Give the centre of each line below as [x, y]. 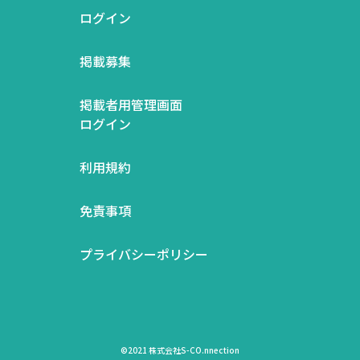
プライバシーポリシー [144, 254]
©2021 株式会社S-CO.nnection [180, 350]
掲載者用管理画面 [131, 104]
